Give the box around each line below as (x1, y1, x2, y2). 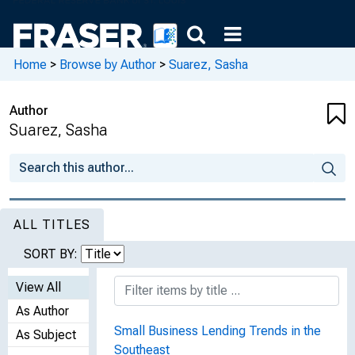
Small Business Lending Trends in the (114, 323, 321, 338)
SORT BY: (24, 246, 81, 261)
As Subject (16, 327, 76, 342)
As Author (16, 303, 69, 319)
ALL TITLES (13, 217, 90, 232)
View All (16, 280, 61, 295)
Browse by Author (59, 56, 156, 72)
